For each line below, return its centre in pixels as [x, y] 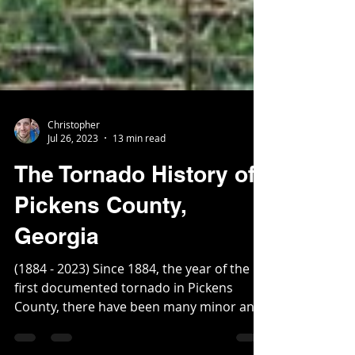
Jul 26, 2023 [73, 166]
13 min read [139, 166]
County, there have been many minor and [138, 335]
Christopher [74, 153]
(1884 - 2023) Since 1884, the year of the [132, 297]
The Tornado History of [135, 202]
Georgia [57, 264]
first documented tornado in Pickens [124, 316]
